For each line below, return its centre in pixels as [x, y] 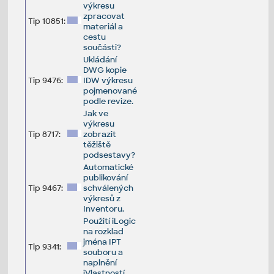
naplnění [100, 262]
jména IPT [102, 242]
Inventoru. [103, 209]
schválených [108, 188]
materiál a [103, 26]
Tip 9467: [45, 188]
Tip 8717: [44, 134]
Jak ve [95, 113]
